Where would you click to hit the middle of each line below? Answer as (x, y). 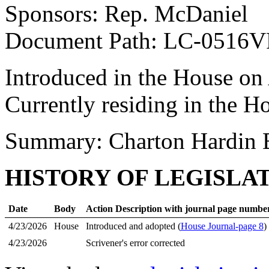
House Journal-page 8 (222, 226)
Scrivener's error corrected (135, 243)
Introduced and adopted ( (133, 226)
